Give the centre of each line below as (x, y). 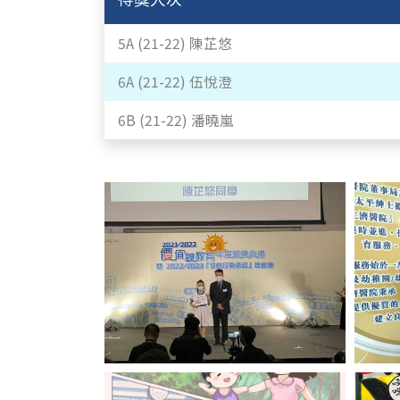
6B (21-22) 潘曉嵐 (176, 120)
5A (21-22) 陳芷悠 (175, 43)
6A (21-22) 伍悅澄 (175, 81)
